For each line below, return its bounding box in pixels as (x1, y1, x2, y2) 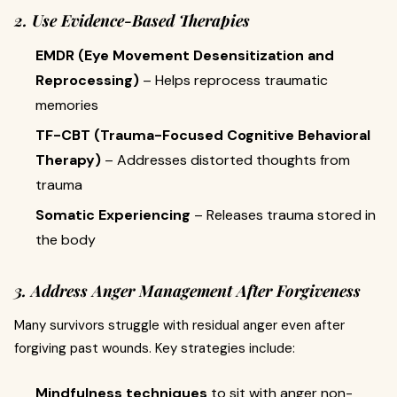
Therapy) (35, 150, 101, 169)
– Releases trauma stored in (191, 205, 376, 224)
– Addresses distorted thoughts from (101, 150, 350, 169)
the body (35, 230, 96, 249)
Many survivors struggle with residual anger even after (14, 315, 345, 334)
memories (35, 95, 98, 114)
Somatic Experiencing (35, 205, 191, 224)
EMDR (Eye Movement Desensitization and (35, 45, 334, 65)
